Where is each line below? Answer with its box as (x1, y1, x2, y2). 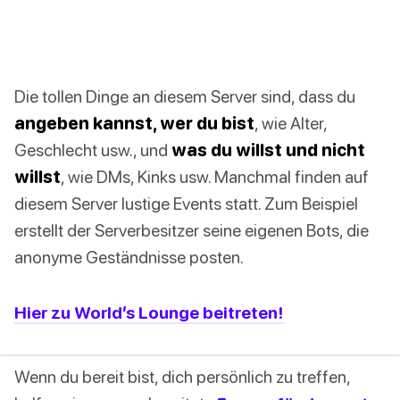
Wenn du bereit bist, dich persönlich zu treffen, (14, 366, 350, 387)
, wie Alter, (254, 112, 327, 134)
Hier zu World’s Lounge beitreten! (14, 302, 284, 323)
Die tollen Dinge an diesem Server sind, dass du (14, 86, 355, 107)
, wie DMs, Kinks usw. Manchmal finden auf (61, 166, 369, 187)
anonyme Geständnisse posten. (14, 246, 244, 268)
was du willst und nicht (171, 139, 365, 161)
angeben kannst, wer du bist (14, 112, 254, 134)
